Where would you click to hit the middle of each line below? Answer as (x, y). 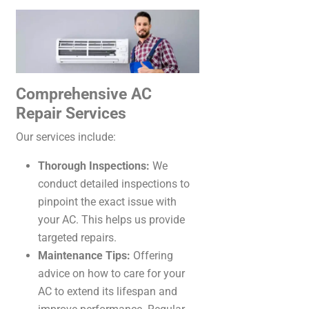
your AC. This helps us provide (111, 219)
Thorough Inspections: (94, 166)
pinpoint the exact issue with (107, 201)
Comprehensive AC (84, 93)
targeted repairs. (77, 237)
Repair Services (71, 113)
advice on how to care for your (111, 273)
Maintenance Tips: (84, 255)
